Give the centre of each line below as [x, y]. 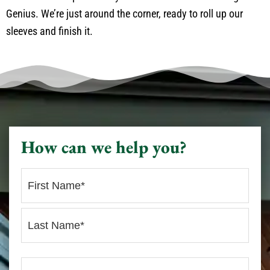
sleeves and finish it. [49, 31]
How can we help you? [104, 147]
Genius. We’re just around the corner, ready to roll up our [124, 14]
